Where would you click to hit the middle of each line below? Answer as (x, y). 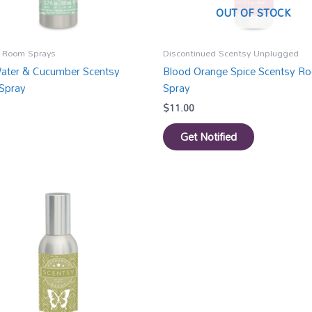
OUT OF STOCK (254, 13)
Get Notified (208, 137)
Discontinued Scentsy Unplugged (231, 53)
